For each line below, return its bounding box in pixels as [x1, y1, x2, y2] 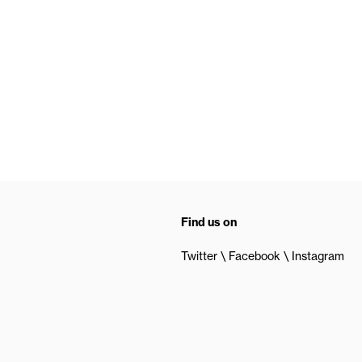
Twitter [181, 249, 217, 263]
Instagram [292, 249, 344, 263]
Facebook [229, 249, 280, 263]
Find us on [181, 215, 237, 229]
